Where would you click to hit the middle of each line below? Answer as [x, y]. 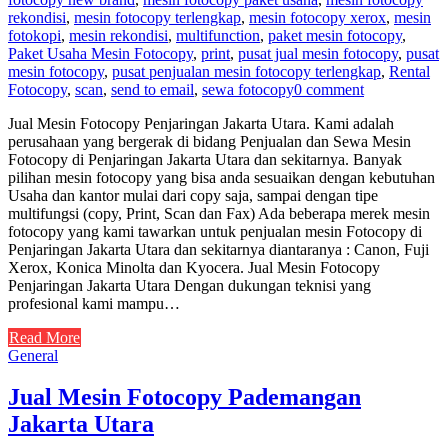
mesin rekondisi [118, 35]
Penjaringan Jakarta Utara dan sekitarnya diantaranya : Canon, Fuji [218, 249]
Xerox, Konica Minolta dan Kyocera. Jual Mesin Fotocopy [194, 267]
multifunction [218, 35]
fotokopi [34, 35]
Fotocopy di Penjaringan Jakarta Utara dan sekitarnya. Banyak [205, 159]
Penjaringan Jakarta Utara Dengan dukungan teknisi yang [189, 285]
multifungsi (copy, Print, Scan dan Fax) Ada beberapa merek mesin [219, 213]
